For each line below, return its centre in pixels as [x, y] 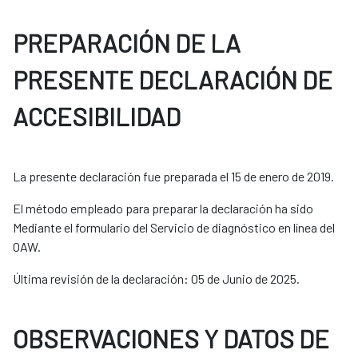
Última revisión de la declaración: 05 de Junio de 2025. [156, 279]
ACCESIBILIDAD [97, 117]
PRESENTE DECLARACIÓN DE [173, 80]
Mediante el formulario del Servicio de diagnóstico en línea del [174, 228]
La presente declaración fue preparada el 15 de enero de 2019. [173, 177]
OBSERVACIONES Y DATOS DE [171, 339]
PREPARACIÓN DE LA [127, 43]
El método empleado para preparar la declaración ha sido [163, 209]
